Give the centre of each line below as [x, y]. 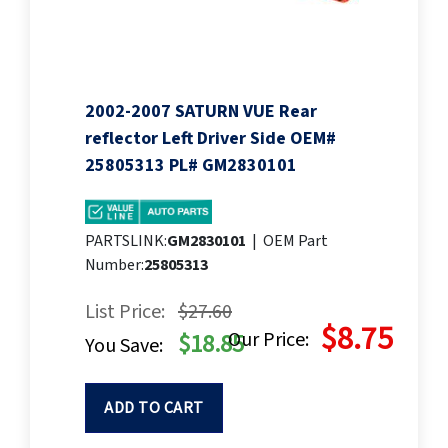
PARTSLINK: [126, 241]
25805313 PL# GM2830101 [191, 166]
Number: [114, 265]
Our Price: [268, 340]
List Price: [125, 312]
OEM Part [295, 241]
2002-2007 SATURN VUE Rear [201, 112]
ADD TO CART [154, 408]
